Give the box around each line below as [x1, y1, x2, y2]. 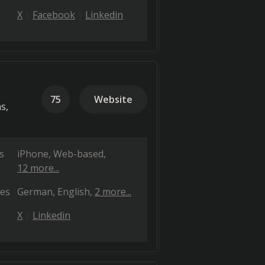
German [17, 185, 53, 198]
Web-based [53, 147, 104, 160]
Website [94, 93, 132, 106]
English [57, 185, 90, 198]
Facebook [33, 8, 75, 21]
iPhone [17, 147, 49, 160]
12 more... [17, 161, 59, 174]
